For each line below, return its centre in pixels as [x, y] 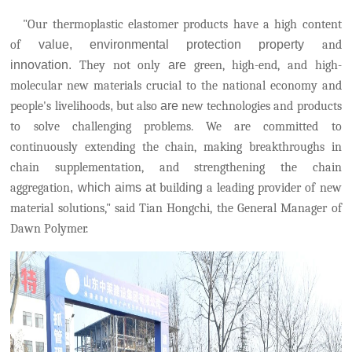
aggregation [40, 188]
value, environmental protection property [180, 44]
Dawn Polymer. [49, 229]
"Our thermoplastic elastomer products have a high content [182, 24]
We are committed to [274, 126]
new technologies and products [260, 106]
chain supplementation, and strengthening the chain [176, 167]
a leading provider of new [272, 188]
